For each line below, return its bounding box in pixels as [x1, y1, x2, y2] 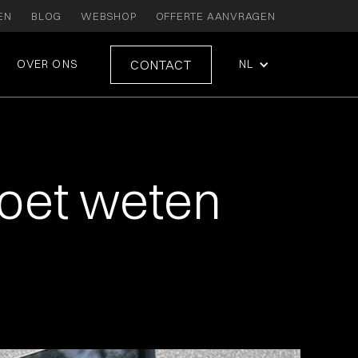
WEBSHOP [81, 10, 137, 22]
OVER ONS [16, 57, 78, 71]
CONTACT [129, 56, 192, 73]
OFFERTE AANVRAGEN [155, 10, 276, 22]
